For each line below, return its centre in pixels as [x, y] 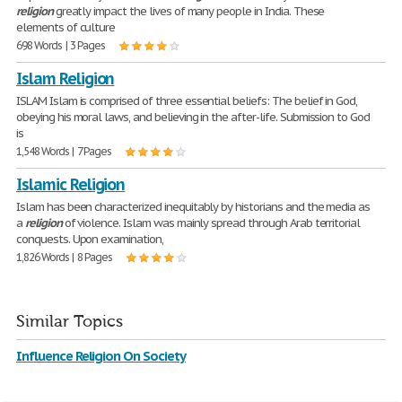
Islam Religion [66, 79]
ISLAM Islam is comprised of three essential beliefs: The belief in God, [187, 101]
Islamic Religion [71, 184]
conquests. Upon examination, [90, 239]
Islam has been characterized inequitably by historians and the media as [193, 207]
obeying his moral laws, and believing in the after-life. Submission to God [193, 117]
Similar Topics [70, 322]
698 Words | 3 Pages [61, 45]
